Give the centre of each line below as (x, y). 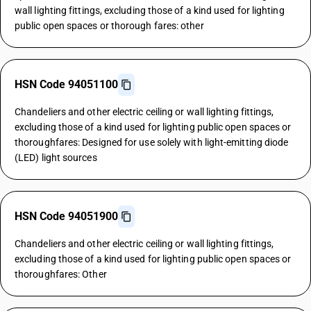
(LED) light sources (56, 158)
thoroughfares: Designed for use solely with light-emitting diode (152, 142)
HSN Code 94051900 (66, 216)
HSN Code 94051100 (66, 84)
